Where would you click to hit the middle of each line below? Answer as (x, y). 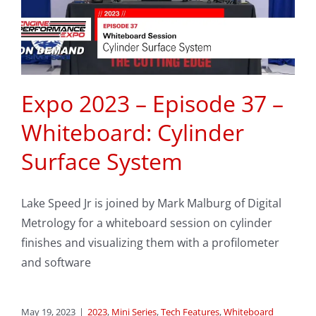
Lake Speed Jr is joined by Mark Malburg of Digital (151, 203)
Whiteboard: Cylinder (133, 133)
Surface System (102, 162)
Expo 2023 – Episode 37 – (152, 104)
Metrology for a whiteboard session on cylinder (147, 223)
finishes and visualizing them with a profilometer (150, 243)
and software (56, 263)
